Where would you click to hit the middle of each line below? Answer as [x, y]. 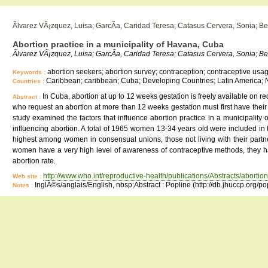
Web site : [28, 176]
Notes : [24, 185]
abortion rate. [34, 161]
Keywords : [30, 72]
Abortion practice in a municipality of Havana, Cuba [118, 44]
